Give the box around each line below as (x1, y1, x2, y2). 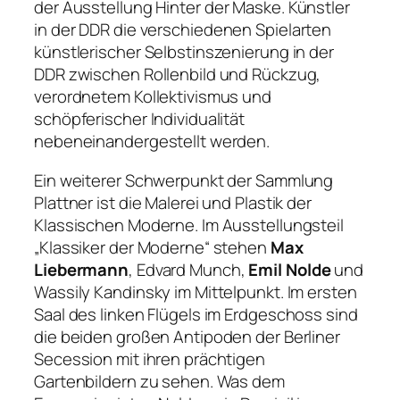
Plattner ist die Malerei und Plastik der (34, 190, 312, 214)
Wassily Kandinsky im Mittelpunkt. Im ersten (34, 279, 357, 304)
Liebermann (34, 257, 129, 281)
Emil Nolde (248, 257, 331, 281)
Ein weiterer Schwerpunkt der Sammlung (34, 168, 334, 192)
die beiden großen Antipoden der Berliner (34, 324, 340, 348)
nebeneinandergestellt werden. (34, 129, 271, 154)
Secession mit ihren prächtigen (34, 346, 265, 371)
